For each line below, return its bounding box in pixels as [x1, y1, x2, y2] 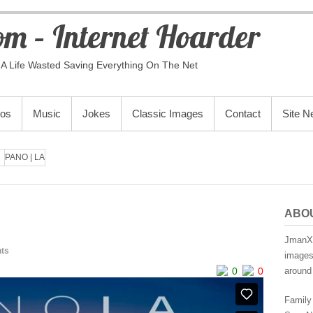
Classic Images [132, 108, 203, 119]
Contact [225, 108, 261, 119]
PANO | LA [5, 152, 45, 162]
